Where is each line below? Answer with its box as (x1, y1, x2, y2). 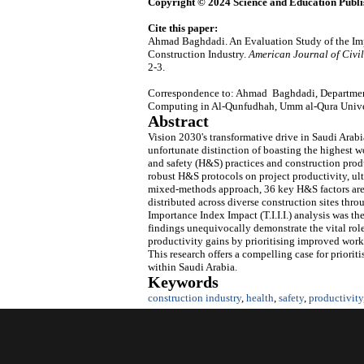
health (246, 292, 274, 305)
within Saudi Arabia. (148, 261, 237, 274)
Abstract (148, 113, 209, 131)
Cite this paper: (148, 22, 218, 35)
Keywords (148, 274, 219, 292)
